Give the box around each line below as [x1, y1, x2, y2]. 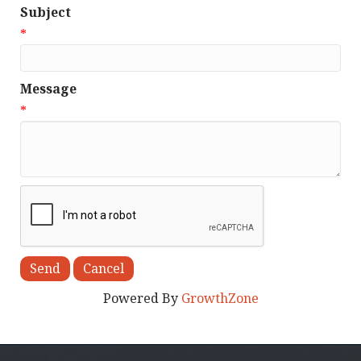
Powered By [102, 289, 181, 308]
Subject [20, 3, 71, 22]
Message [20, 80, 77, 98]
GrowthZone [180, 289, 259, 308]
